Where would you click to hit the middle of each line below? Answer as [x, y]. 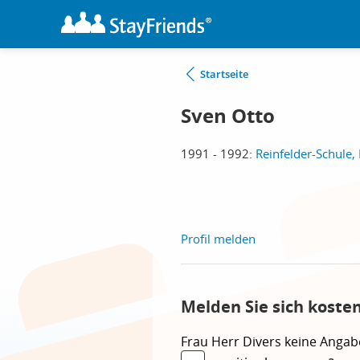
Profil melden [218, 239]
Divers [264, 342]
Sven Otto [228, 116]
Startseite [224, 74]
